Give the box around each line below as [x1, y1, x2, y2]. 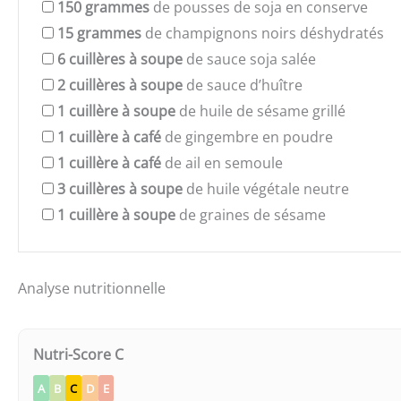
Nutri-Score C [33, 345, 124, 365]
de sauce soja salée [183, 48, 316, 69]
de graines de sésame [175, 204, 326, 225]
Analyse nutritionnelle [18, 278, 166, 299]
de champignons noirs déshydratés [141, 22, 384, 43]
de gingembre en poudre [161, 126, 333, 147]
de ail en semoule [161, 152, 283, 173]
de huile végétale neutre [183, 178, 349, 199]
